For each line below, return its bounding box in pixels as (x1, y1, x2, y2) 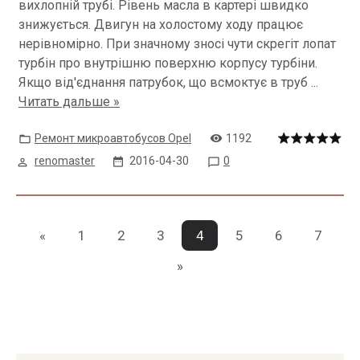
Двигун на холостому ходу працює (94, 17, 303, 32)
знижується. (18, 17, 94, 32)
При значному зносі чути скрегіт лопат (106, 36, 336, 51)
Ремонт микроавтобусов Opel (35, 132, 191, 145)
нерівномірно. (18, 36, 106, 51)
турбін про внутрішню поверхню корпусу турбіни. (18, 55, 317, 71)
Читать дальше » (18, 94, 120, 109)
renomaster (35, 154, 95, 167)
